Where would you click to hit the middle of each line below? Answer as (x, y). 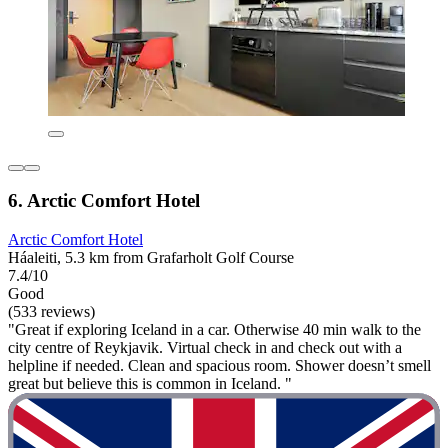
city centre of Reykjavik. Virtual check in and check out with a (205, 347)
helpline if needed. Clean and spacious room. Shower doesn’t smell (219, 365)
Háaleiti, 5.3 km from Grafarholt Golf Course (151, 257)
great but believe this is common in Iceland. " (150, 383)
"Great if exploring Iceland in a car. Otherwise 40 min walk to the (214, 329)
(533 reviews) (51, 311)
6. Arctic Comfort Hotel (104, 201)
